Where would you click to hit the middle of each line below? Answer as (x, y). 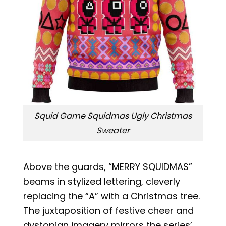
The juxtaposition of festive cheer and (108, 210)
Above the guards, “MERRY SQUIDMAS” (108, 166)
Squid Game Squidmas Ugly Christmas (113, 116)
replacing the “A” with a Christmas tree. (111, 196)
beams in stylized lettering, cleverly (102, 181)
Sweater (113, 131)
